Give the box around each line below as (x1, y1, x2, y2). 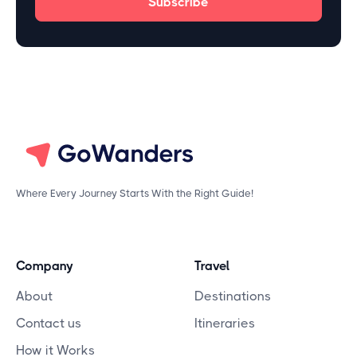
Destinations (194, 288, 271, 304)
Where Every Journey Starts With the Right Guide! (16, 186, 253, 199)
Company (16, 257, 73, 273)
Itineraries (194, 315, 255, 331)
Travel (194, 257, 229, 273)
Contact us (16, 315, 81, 331)
